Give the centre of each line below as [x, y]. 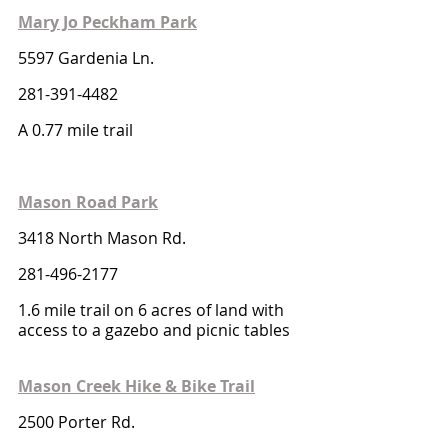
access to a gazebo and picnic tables [154, 330]
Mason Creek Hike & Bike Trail [136, 386]
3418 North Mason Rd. [102, 238]
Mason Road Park [88, 202]
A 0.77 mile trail [75, 130]
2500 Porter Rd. [76, 422]
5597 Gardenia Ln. [86, 58]
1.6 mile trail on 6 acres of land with [153, 310]
